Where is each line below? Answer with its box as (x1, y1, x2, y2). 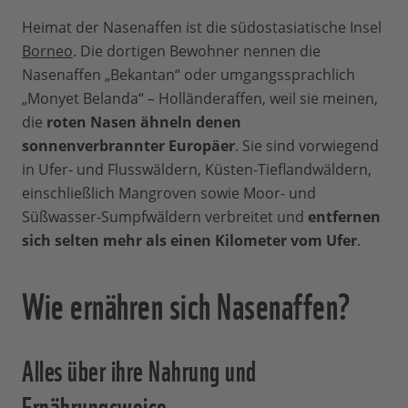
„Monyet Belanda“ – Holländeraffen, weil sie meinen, (22, 88, 378, 109)
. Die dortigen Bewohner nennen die (73, 41, 321, 62)
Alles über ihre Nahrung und (22, 347, 257, 391)
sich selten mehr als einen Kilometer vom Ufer (22, 230, 357, 251)
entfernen (308, 207, 381, 228)
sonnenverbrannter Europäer (22, 136, 235, 157)
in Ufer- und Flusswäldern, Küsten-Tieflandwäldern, (22, 159, 372, 180)
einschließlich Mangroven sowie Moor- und (22, 183, 316, 204)
